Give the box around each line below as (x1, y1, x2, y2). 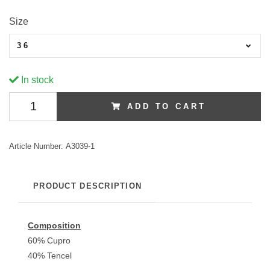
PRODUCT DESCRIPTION (33, 181, 142, 190)
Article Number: (9, 141, 63, 151)
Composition (28, 220, 81, 230)
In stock (19, 74, 54, 85)
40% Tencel (28, 250, 72, 260)
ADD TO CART (127, 101, 206, 111)
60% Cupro (28, 235, 71, 245)
